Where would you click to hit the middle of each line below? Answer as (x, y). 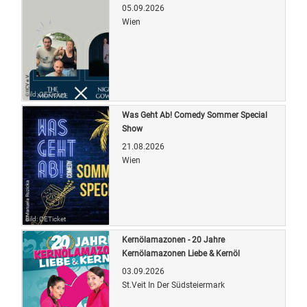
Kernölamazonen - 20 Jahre (173, 240)
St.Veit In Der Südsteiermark (173, 285)
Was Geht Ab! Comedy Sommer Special (195, 115)
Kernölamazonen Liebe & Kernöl (181, 253)
